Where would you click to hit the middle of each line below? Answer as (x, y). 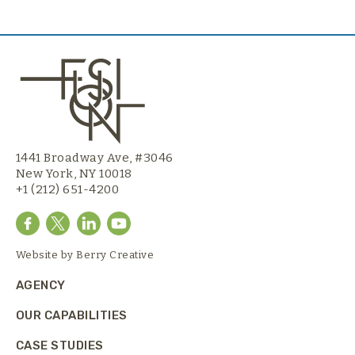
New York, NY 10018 (74, 174)
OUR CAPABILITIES (72, 316)
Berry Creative (115, 255)
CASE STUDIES (60, 346)
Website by (46, 255)
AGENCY (41, 286)
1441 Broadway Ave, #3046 (95, 158)
